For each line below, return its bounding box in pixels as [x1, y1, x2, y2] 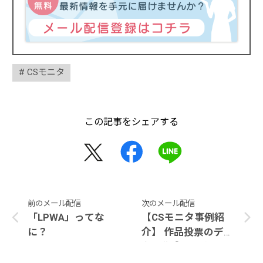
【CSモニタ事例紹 [141, 211, 224, 224]
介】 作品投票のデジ [141, 226, 164, 238]
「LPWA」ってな [27, 211, 104, 224]
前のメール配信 [27, 199, 81, 208]
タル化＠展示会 [141, 241, 211, 253]
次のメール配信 [141, 199, 195, 208]
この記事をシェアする [84, 116, 178, 128]
